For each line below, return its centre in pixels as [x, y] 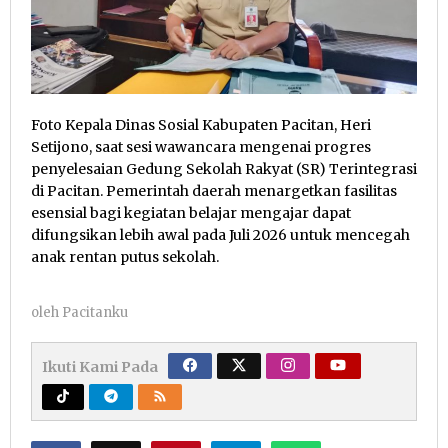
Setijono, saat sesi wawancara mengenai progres [201, 147]
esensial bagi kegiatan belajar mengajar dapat [191, 213]
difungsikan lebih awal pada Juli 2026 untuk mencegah [220, 235]
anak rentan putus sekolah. [125, 257]
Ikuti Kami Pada [100, 367]
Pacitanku [95, 313]
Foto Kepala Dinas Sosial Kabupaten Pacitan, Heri [201, 125]
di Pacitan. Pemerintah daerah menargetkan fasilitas [214, 191]
